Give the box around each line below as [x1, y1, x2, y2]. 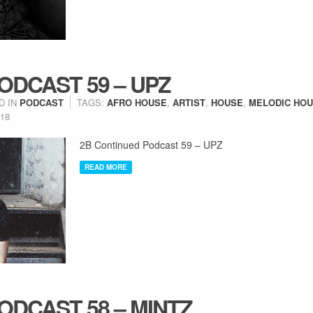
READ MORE [85, 162, 127, 172]
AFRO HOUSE [107, 96, 167, 109]
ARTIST [173, 96, 205, 109]
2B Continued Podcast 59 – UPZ [80, 138, 223, 152]
